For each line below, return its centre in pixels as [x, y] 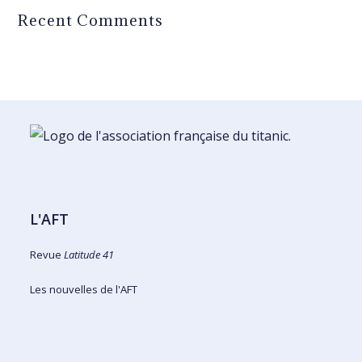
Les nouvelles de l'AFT [84, 290]
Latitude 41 [89, 255]
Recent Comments [91, 21]
